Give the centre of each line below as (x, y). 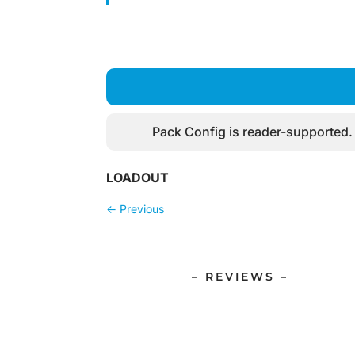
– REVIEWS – (240, 277)
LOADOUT (138, 178)
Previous (142, 209)
